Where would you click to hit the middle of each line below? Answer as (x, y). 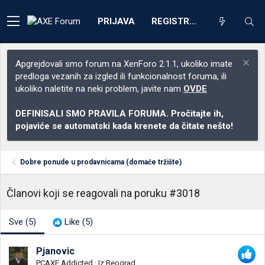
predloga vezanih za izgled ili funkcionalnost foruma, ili (121, 76)
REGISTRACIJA (193, 21)
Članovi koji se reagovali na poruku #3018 (103, 193)
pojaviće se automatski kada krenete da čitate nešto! (124, 126)
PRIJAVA (116, 21)
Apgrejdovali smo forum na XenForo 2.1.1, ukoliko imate (124, 64)
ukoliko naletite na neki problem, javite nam (99, 89)
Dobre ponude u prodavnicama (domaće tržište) (101, 162)
